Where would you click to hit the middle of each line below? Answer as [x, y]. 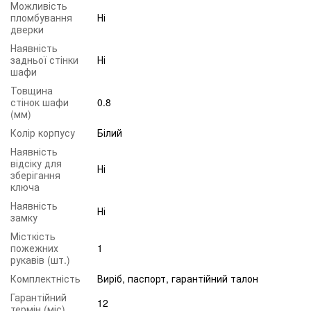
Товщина [32, 90]
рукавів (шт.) [40, 259]
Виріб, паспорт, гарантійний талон [178, 278]
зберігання [35, 175]
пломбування [41, 17]
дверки [27, 29]
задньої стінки [44, 59]
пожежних [34, 247]
